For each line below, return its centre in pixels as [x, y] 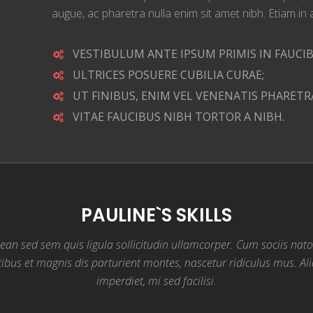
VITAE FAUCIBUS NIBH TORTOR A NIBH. [179, 116]
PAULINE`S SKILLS [156, 215]
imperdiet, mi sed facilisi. [156, 281]
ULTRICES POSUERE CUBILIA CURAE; [168, 74]
